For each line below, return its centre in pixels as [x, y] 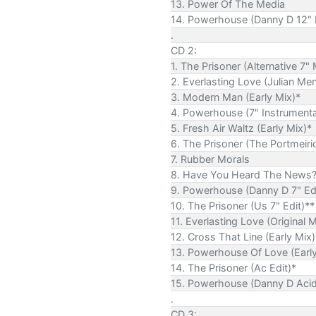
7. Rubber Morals [210, 159]
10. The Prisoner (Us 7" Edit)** [243, 205]
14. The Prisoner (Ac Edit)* [233, 267]
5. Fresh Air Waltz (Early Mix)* [241, 128]
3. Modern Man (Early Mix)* [236, 97]
